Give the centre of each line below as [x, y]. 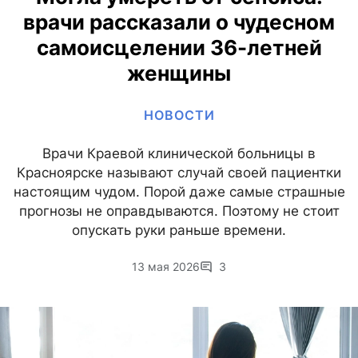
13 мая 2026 [166, 267]
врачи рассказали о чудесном [179, 22]
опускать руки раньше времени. [179, 231]
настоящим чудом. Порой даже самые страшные [179, 192]
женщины [179, 74]
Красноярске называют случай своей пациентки [179, 173]
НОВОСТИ [179, 115]
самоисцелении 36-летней [179, 48]
